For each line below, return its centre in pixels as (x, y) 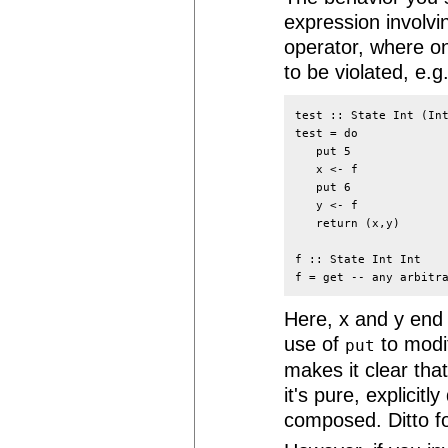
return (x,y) (347, 222)
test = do (326, 132)
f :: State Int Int (357, 258)
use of (315, 343)
